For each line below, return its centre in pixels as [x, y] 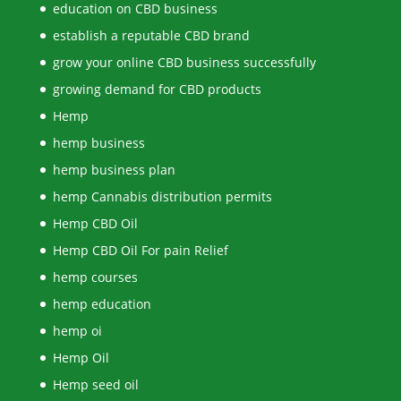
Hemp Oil [81, 358]
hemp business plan [114, 170]
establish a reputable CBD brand [151, 36]
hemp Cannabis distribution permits [162, 197]
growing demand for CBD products [157, 90]
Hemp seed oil [95, 385]
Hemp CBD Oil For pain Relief [140, 251]
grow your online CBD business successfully [184, 63]
